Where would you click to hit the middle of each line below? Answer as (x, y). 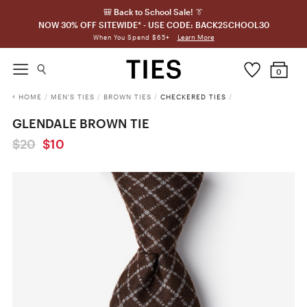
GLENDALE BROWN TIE (81, 123)
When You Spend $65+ (132, 37)
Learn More (196, 37)
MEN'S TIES (72, 97)
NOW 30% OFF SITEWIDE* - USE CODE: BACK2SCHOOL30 (153, 25)
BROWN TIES (127, 97)
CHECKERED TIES (193, 97)
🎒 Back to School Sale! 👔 (153, 12)
